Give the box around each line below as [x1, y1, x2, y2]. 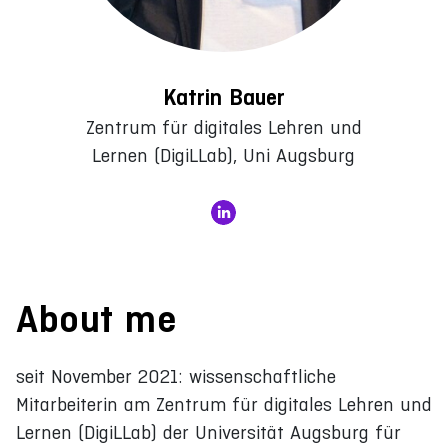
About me [16, 296, 176, 341]
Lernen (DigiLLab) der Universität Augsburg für [16, 421, 401, 443]
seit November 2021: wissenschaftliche [16, 365, 336, 387]
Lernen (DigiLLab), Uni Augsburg [92, 144, 356, 166]
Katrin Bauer [162, 83, 285, 111]
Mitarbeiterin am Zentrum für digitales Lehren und [16, 393, 432, 415]
